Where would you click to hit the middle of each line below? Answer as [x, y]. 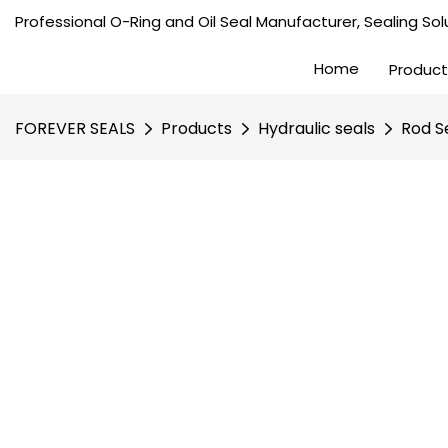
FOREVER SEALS [75, 128]
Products [196, 128]
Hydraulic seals [316, 128]
